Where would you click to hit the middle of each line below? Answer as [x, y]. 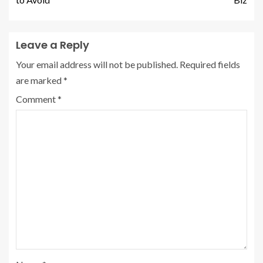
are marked [40, 80]
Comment [37, 99]
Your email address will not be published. [97, 64]
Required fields [210, 64]
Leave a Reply [53, 45]
